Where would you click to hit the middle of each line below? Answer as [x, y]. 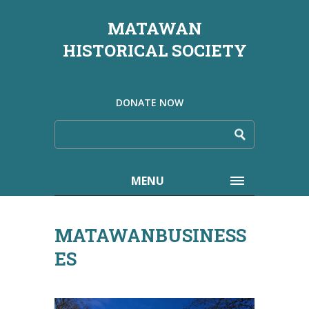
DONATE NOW [149, 102]
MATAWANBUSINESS [150, 235]
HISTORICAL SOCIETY [154, 50]
